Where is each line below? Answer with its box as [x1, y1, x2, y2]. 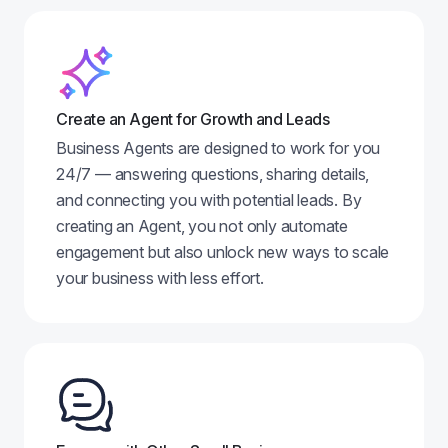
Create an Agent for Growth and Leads [56, 109, 329, 129]
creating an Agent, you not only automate [56, 216, 349, 236]
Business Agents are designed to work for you [56, 138, 381, 158]
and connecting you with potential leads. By [56, 190, 362, 210]
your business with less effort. [56, 268, 264, 288]
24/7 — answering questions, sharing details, [56, 164, 370, 184]
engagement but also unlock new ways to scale [56, 242, 390, 262]
